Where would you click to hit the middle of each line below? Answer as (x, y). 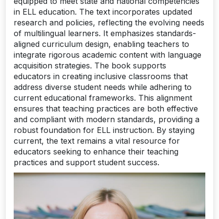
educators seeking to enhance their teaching (96, 152)
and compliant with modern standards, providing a (107, 120)
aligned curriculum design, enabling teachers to (101, 44)
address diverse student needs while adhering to (103, 87)
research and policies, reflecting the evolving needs (109, 23)
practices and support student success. (87, 163)
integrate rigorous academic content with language (108, 55)
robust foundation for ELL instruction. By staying (104, 130)
